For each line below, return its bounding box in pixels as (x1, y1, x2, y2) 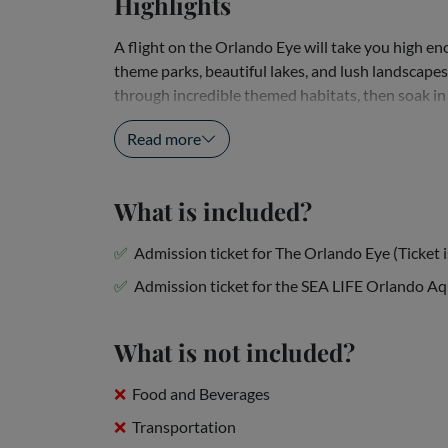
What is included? (114, 195, 312, 227)
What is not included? (114, 336, 355, 368)
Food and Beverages (132, 384, 270, 403)
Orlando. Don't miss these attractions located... (114, 109, 434, 128)
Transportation (132, 417, 236, 436)
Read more (127, 129, 201, 148)
